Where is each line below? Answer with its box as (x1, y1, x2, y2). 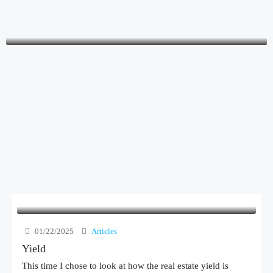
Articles (91, 227, 117, 236)
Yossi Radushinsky (100, 2, 173, 12)
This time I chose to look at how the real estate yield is (22, 261, 229, 271)
